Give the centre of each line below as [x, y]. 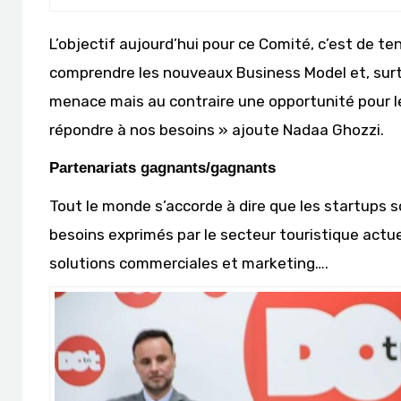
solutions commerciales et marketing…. [189, 264]
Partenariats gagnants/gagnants [162, 168]
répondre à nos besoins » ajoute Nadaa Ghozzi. [217, 130]
